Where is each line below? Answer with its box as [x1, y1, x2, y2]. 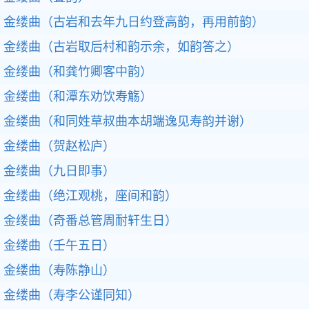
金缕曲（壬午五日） [3, 239, 115, 252]
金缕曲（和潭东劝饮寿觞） [3, 90, 152, 103]
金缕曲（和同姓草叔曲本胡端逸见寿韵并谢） [3, 114, 252, 128]
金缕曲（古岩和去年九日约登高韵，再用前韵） [3, 15, 264, 29]
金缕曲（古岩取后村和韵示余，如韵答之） [3, 40, 239, 54]
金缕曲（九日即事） [3, 164, 115, 178]
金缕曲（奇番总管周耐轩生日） [3, 214, 177, 228]
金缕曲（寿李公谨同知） [3, 288, 140, 302]
